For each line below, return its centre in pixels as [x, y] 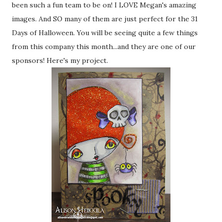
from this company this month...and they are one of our [104, 47]
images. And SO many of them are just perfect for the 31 [105, 19]
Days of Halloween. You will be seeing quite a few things [105, 33]
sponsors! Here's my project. [60, 60]
